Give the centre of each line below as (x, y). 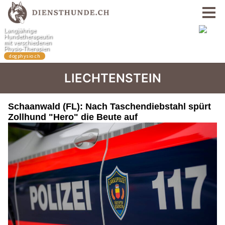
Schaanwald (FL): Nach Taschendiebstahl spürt (109, 106)
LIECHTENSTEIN (113, 78)
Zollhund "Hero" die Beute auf (73, 117)
